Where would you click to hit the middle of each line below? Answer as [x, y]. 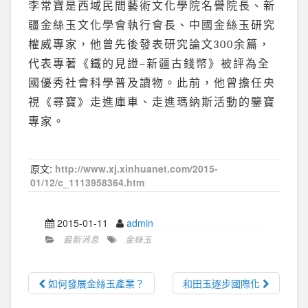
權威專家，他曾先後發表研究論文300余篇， [150, 45]
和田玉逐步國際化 [223, 284]
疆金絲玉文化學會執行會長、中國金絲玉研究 [152, 26]
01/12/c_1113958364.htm [88, 183]
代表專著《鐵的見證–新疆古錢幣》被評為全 [149, 64]
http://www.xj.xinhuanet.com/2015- [137, 169]
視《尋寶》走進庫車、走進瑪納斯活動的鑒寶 [152, 103]
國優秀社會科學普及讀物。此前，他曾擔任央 [152, 84]
